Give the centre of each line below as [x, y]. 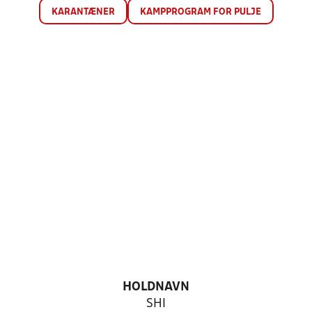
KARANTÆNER [83, 12]
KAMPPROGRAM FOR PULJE [200, 12]
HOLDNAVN [156, 287]
